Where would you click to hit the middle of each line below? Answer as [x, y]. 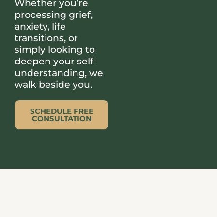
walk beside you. [53, 85]
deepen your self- [56, 62]
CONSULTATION [62, 119]
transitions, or [46, 38]
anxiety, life [40, 27]
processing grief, [54, 15]
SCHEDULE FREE [62, 111]
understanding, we [59, 73]
